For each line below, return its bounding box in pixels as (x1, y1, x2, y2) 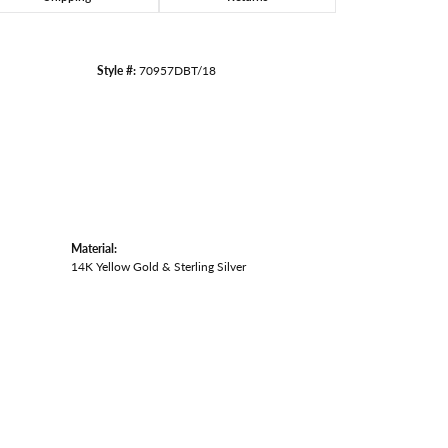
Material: (71, 239, 117, 257)
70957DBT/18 (138, 61, 216, 79)
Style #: (96, 61, 136, 79)
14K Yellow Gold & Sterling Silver (71, 257, 246, 275)
